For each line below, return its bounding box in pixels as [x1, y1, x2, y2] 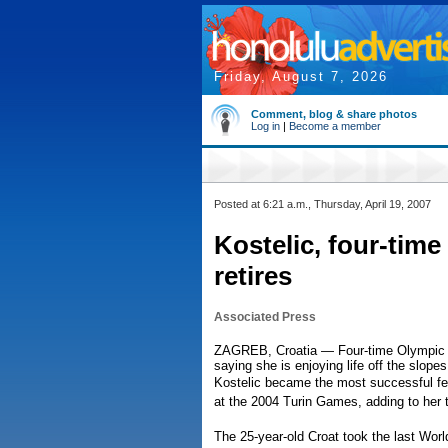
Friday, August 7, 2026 [214, 69, 388, 84]
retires [214, 261, 292, 291]
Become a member [289, 120, 381, 132]
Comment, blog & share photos [251, 108, 417, 120]
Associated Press [214, 310, 316, 324]
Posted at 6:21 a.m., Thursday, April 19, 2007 [214, 198, 431, 210]
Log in [251, 120, 280, 132]
